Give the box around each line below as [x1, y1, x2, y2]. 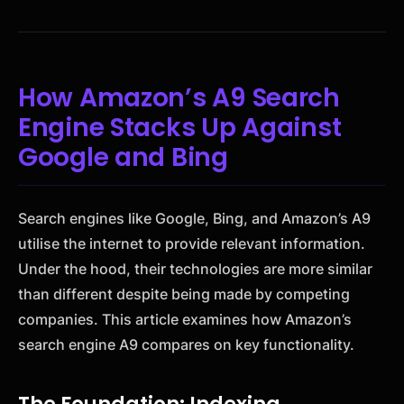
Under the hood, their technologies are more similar [18, 260, 372, 279]
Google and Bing [18, 140, 228, 175]
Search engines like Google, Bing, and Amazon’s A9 [18, 209, 371, 228]
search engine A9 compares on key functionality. [18, 335, 354, 354]
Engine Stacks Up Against [18, 110, 342, 145]
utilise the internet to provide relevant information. [18, 234, 365, 253]
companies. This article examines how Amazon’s [18, 310, 352, 329]
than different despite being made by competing [18, 285, 350, 304]
